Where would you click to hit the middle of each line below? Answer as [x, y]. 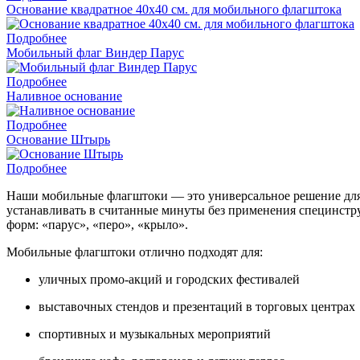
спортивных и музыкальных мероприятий [155, 333]
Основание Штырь [58, 139]
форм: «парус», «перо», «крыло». [97, 224]
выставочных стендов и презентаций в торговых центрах [197, 306]
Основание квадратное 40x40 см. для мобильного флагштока [174, 9]
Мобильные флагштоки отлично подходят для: [135, 252]
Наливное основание [64, 96]
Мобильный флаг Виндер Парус [95, 52]
